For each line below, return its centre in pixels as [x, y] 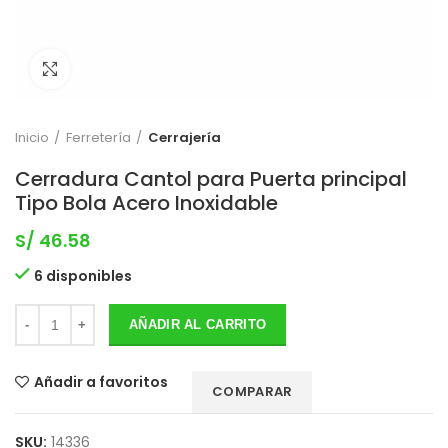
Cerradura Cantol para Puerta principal [211, 179]
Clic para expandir [135, 68]
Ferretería [98, 137]
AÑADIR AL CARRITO [198, 324]
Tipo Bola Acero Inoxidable [146, 203]
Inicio [32, 137]
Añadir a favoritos [101, 382]
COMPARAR [252, 391]
